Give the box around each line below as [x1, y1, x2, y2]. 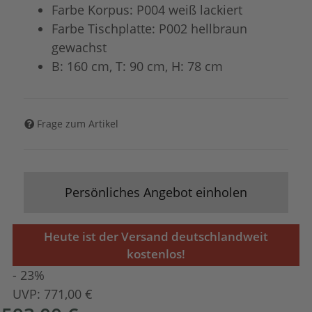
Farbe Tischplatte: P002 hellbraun [52, 19, 248, 37]
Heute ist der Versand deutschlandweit [44, 228, 268, 244]
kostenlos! [127, 245, 185, 262]
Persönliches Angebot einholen [65, 183, 247, 201]
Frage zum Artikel [37, 117, 119, 131]
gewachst [52, 38, 107, 56]
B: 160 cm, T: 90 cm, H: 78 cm [52, 57, 224, 75]
